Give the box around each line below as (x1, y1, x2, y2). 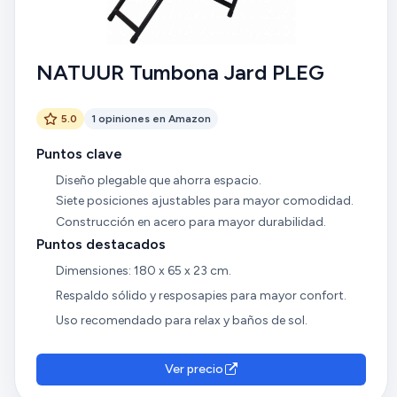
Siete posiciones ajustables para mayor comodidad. (55, 193, 354, 209)
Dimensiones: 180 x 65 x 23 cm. (55, 263, 231, 279)
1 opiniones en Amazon (91, 112, 211, 125)
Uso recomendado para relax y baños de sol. (55, 312, 307, 328)
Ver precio (165, 362, 223, 378)
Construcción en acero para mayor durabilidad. (55, 214, 326, 230)
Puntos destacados (36, 236, 166, 253)
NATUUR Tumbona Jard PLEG (36, 58, 324, 85)
